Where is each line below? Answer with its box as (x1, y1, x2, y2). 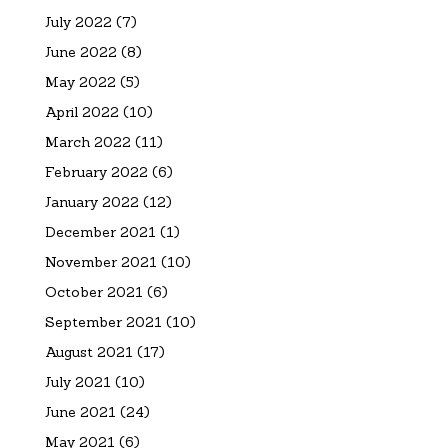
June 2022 (44, 42, 117, 61)
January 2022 (44, 192, 139, 211)
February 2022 (44, 162, 148, 181)
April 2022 (44, 102, 119, 121)
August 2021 (44, 342, 133, 361)
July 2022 (44, 12, 112, 31)
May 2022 (44, 72, 116, 91)
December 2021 (44, 222, 156, 241)
